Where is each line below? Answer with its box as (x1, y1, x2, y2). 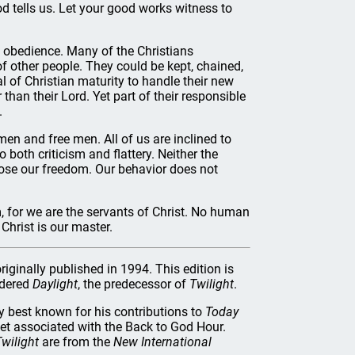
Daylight (32, 277, 78, 292)
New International (113, 334, 212, 349)
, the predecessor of (78, 277, 189, 292)
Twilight (189, 277, 234, 292)
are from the (39, 334, 113, 349)
